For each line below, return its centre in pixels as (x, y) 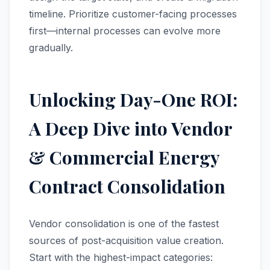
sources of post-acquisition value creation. (126, 240)
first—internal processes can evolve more (125, 31)
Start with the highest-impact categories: (121, 257)
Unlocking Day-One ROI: (133, 99)
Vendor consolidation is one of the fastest (124, 224)
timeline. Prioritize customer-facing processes (133, 14)
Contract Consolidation (127, 186)
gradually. (51, 48)
